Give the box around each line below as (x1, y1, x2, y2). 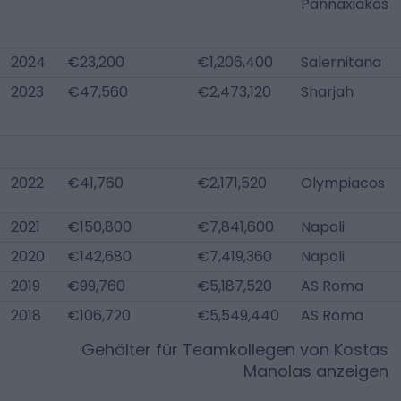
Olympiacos (301, 173, 385, 193)
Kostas (334, 338, 388, 361)
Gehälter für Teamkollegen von (81, 338, 334, 361)
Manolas (243, 360, 311, 382)
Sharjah (301, 81, 354, 102)
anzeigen (311, 360, 388, 382)
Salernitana (301, 52, 381, 73)
